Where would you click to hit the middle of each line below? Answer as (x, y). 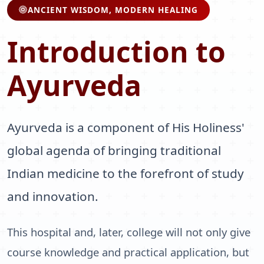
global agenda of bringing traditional (114, 150)
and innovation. (53, 196)
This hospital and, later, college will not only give (129, 232)
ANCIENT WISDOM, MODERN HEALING (113, 9)
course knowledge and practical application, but (128, 252)
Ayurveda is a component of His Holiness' (126, 127)
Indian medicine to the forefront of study (126, 173)
